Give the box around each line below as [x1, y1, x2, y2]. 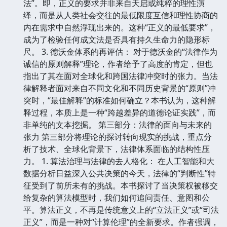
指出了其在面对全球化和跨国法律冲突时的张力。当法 [23, 70, 218, 82]
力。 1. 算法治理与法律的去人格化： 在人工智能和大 [23, 155, 214, 167]
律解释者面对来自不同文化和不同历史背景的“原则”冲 [23, 82, 216, 94]
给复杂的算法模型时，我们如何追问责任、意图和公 [23, 192, 210, 203]
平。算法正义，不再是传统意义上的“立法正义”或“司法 [23, 204, 219, 215]
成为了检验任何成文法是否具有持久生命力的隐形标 [23, 33, 210, 45]
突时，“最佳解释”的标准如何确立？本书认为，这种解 [23, 94, 216, 106]
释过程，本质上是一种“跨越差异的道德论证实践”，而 [23, 106, 216, 118]
